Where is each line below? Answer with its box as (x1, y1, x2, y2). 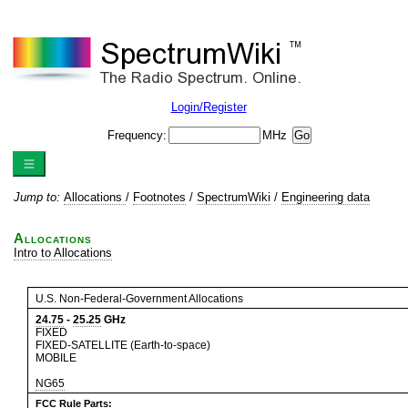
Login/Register (170, 100, 247, 114)
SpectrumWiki (197, 190, 270, 204)
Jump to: (14, 190, 64, 204)
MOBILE (36, 352, 76, 364)
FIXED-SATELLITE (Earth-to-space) (36, 339, 210, 352)
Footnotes (133, 190, 186, 204)
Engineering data (281, 190, 370, 204)
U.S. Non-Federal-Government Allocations (36, 292, 243, 305)
